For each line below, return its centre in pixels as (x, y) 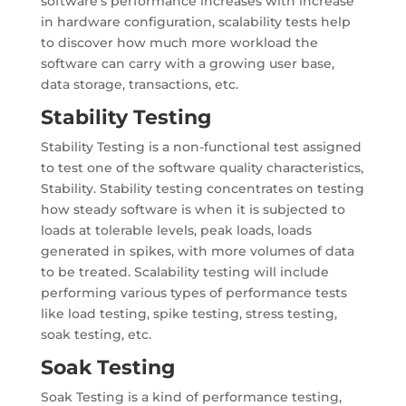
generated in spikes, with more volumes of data (197, 251)
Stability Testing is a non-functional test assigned (201, 147)
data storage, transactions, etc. (139, 84)
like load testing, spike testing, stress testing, (188, 314)
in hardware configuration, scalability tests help (195, 22)
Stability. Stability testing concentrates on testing (202, 188)
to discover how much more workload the (179, 43)
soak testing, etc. (96, 334)
